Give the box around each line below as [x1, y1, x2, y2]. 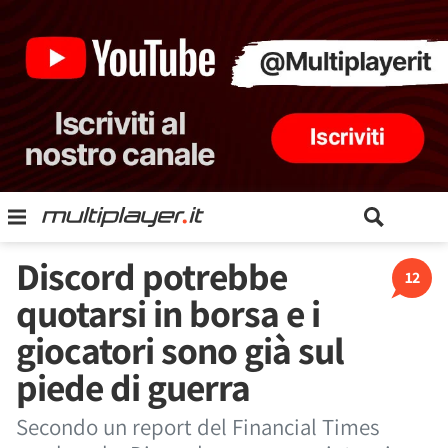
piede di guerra [16, 362, 250, 412]
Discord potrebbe [16, 251, 287, 301]
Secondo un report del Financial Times [16, 412, 380, 442]
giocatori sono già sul [16, 325, 344, 375]
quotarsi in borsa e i [16, 288, 320, 338]
